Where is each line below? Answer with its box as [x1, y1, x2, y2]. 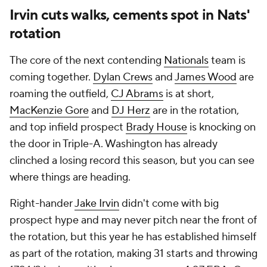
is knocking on [187, 120, 256, 134]
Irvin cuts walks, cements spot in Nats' [10, 6, 250, 24]
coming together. [10, 70, 93, 84]
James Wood [175, 70, 237, 84]
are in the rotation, [150, 104, 239, 117]
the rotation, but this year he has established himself [10, 230, 256, 244]
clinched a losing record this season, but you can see [10, 154, 254, 167]
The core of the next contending [10, 54, 164, 67]
